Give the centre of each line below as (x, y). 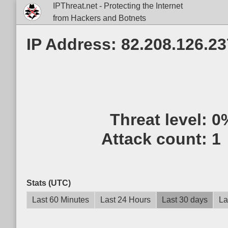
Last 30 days (185, 200)
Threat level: (161, 120)
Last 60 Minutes (61, 200)
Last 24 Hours (125, 200)
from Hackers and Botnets (99, 18)
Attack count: (157, 139)
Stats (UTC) (49, 183)
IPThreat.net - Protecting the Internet (118, 6)
